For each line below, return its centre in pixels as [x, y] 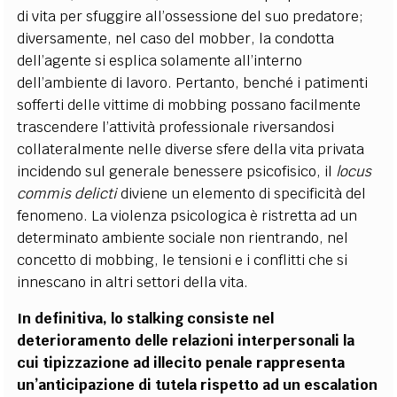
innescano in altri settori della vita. [133, 282]
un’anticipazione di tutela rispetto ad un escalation [198, 385]
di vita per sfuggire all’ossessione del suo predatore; [191, 16]
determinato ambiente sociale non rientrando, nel [183, 237]
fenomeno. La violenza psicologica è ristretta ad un [187, 215]
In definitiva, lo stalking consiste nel [146, 318]
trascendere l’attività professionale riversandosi [176, 127]
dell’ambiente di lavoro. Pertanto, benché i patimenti [193, 82]
